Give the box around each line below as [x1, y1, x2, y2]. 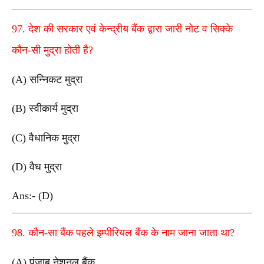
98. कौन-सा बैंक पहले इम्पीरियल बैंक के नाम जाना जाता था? [12, 226, 235, 239]
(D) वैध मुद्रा [12, 161, 62, 173]
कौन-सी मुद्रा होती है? [12, 44, 93, 57]
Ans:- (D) [12, 190, 56, 202]
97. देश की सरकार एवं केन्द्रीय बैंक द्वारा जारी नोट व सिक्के [12, 23, 233, 35]
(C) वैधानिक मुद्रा [12, 131, 80, 144]
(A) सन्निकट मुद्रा [12, 74, 82, 86]
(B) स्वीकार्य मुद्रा [12, 103, 78, 115]
